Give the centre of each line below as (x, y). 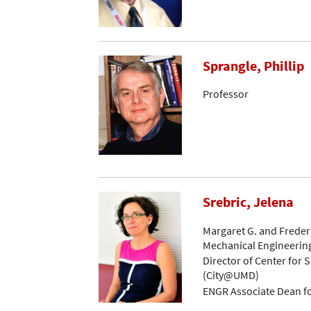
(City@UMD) (231, 275)
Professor (226, 94)
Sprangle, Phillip (253, 66)
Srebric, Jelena (248, 202)
